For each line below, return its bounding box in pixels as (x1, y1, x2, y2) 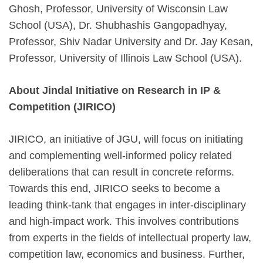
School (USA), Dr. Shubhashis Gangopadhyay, (9, 19, 227, 31)
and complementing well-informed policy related (9, 149, 232, 161)
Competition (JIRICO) (9, 100, 116, 113)
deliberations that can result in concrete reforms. (9, 166, 234, 178)
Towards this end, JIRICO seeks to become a (9, 182, 220, 194)
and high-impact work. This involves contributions (9, 215, 239, 227)
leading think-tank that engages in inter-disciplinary (9, 198, 246, 211)
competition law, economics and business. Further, (9, 248, 245, 260)
